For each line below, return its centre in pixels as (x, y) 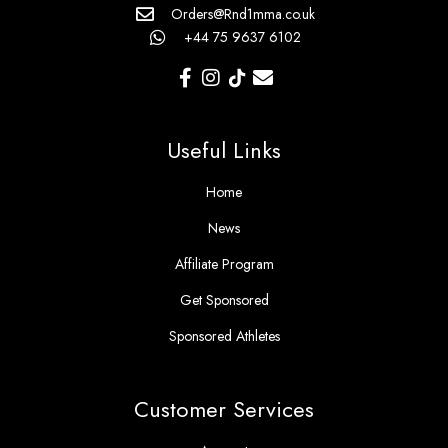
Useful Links (224, 149)
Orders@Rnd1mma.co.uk (242, 13)
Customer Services (224, 408)
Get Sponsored (224, 299)
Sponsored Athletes (224, 335)
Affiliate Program (224, 263)
